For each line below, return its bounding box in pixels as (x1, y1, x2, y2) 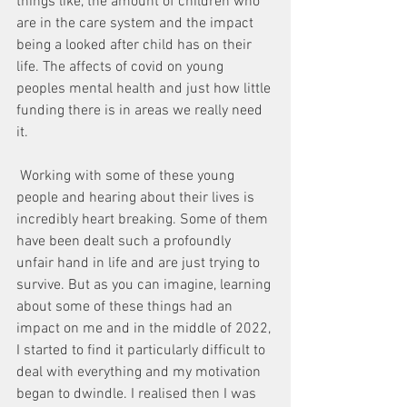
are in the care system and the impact (16, 15, 257, 33)
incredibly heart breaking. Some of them (16, 211, 272, 229)
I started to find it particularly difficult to (16, 342, 269, 360)
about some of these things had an (16, 298, 236, 316)
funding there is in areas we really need (16, 102, 266, 120)
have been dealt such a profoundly (16, 233, 234, 251)
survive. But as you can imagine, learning (16, 276, 274, 294)
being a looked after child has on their (16, 36, 255, 55)
